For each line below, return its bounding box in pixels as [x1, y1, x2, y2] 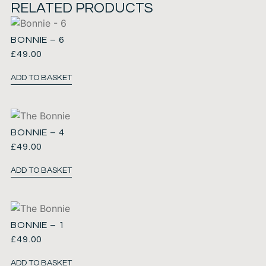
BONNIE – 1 [10, 220, 65, 230]
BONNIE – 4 [10, 128, 65, 138]
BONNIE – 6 [10, 35, 65, 45]
